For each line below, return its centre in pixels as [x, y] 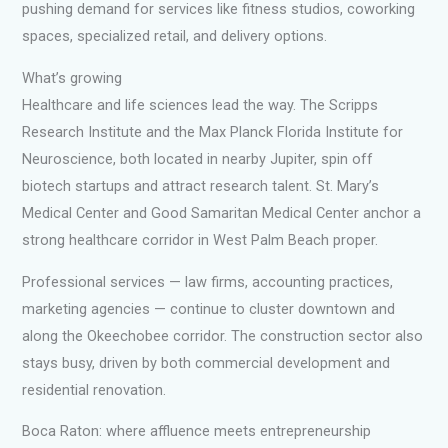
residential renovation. [94, 389]
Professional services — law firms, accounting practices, [208, 281]
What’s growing [72, 78]
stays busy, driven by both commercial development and [206, 362]
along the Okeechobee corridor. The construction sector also [223, 335]
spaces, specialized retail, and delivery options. [175, 36]
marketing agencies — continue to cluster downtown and [209, 308]
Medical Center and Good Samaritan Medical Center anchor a [222, 213]
